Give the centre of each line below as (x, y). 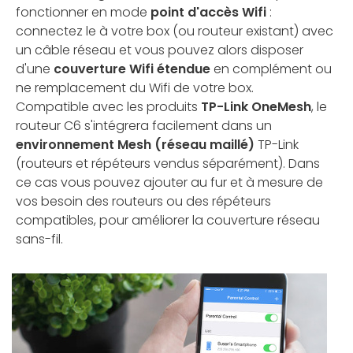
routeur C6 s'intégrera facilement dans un (144, 125)
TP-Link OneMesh (256, 106)
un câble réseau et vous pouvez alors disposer (160, 50)
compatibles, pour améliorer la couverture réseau (168, 220)
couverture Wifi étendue (132, 69)
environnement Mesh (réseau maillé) (135, 144)
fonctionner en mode (83, 12)
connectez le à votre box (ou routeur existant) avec (175, 31)
